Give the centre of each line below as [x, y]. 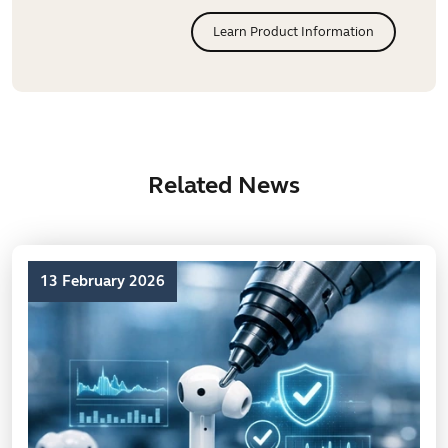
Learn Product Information [293, 32]
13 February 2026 [102, 281]
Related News [224, 185]
